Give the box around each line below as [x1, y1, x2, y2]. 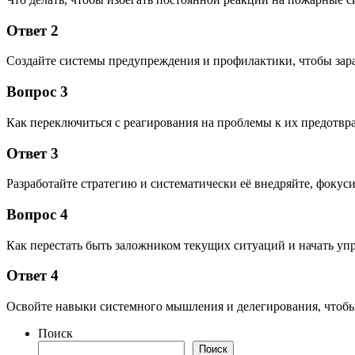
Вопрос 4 [6, 206, 68, 223]
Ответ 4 [6, 267, 59, 284]
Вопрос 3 [6, 83, 68, 101]
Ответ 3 [6, 144, 59, 162]
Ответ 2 [6, 21, 59, 39]
